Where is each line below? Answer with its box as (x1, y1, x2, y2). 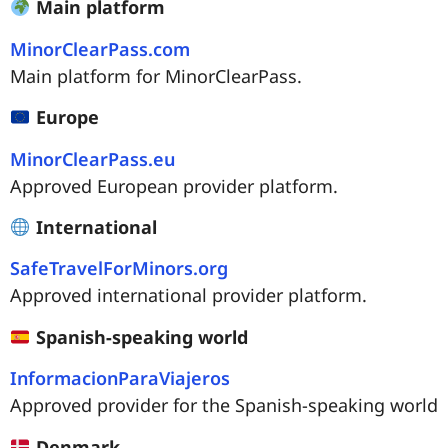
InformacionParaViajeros (10, 366, 230, 391)
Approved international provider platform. (10, 283, 367, 308)
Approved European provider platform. (10, 173, 338, 198)
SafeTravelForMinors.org (10, 256, 228, 281)
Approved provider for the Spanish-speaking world (10, 393, 438, 418)
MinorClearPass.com (10, 36, 190, 61)
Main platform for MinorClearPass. (10, 63, 302, 88)
